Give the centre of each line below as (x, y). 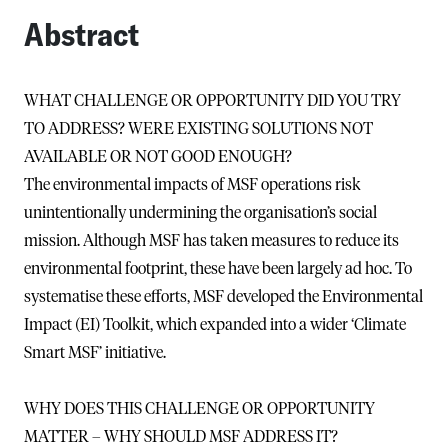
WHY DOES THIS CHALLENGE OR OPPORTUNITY (199, 408)
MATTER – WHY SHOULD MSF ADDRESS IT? (181, 436)
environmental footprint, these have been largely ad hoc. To (218, 268)
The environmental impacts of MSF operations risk (192, 184)
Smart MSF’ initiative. (95, 352)
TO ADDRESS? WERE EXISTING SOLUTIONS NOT (198, 128)
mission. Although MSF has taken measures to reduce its (211, 240)
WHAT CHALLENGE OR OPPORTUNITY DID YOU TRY (212, 100)
